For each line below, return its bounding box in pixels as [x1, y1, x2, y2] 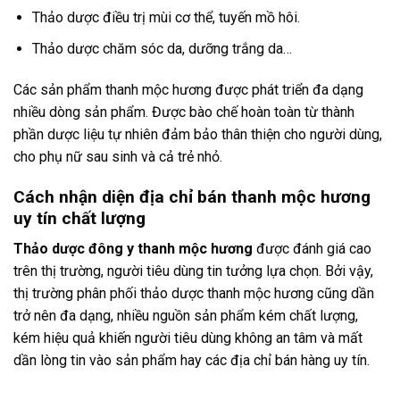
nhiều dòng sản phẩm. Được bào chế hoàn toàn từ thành [13, 103, 354, 121]
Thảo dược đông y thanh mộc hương [13, 240, 253, 258]
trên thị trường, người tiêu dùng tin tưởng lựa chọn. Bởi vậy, [13, 262, 373, 280]
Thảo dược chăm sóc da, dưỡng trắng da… [31, 39, 292, 57]
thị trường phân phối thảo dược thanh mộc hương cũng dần [13, 285, 374, 303]
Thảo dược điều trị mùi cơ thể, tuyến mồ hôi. [31, 9, 300, 27]
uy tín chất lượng [13, 207, 146, 229]
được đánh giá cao [253, 240, 371, 258]
